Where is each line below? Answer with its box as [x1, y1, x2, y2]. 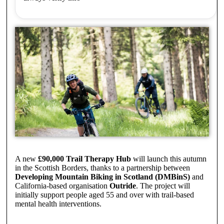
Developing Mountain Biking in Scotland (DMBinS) [14, 172, 190, 181]
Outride [109, 181, 136, 190]
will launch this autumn [130, 154, 206, 163]
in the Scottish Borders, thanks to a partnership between [14, 163, 190, 172]
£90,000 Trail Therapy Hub [37, 154, 131, 163]
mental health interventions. [14, 199, 101, 208]
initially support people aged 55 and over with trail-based [14, 190, 194, 199]
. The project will [135, 181, 190, 190]
